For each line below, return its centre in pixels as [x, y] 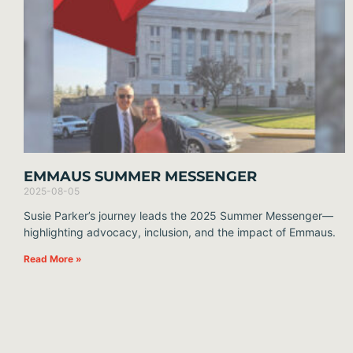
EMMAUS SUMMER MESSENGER [140, 177]
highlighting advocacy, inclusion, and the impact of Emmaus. [180, 232]
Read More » [53, 259]
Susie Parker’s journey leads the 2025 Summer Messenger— [178, 216]
